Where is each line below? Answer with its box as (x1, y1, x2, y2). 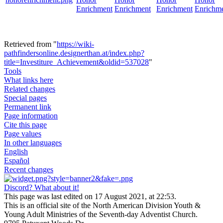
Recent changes (4, 165, 53, 174)
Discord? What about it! (4, 183, 79, 192)
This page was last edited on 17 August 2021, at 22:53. (4, 192, 176, 201)
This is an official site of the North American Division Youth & (4, 201, 201, 210)
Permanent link (4, 102, 51, 111)
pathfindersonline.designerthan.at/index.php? (4, 48, 144, 57)
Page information (4, 111, 58, 120)
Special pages (4, 93, 47, 102)
